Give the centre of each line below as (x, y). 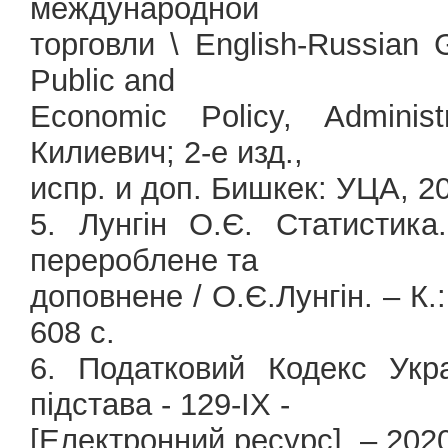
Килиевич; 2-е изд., (166, 152)
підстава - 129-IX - (160, 404)
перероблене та (144, 260)
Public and (102, 80)
